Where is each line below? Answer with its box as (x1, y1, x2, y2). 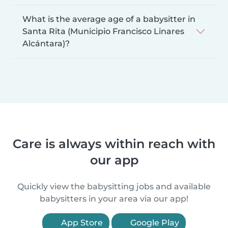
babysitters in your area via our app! (40, 194, 188, 204)
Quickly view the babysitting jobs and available (17, 182, 211, 192)
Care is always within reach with (13, 136, 215, 152)
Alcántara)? (22, 39, 70, 49)
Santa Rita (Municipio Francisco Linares (22, 26, 184, 37)
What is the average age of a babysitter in (22, 14, 195, 24)
